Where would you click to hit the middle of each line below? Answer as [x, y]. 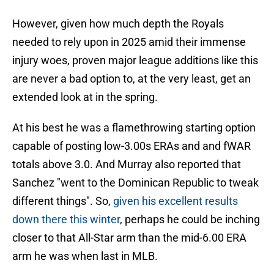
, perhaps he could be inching [190, 220]
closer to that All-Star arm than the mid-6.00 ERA [129, 238]
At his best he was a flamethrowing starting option [134, 128]
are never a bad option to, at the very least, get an [131, 79]
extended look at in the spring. [85, 97]
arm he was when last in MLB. [85, 256]
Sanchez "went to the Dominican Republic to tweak [135, 183]
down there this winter [66, 220]
